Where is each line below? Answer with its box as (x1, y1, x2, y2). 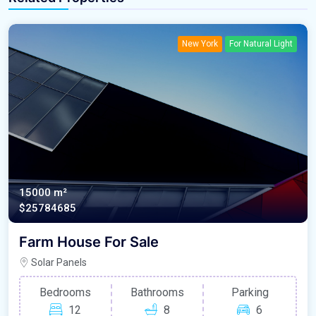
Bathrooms (130, 285, 185, 299)
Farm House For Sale (19, 233, 159, 251)
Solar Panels (29, 257, 87, 269)
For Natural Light (229, 38, 293, 49)
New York (182, 38, 218, 49)
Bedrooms (39, 285, 92, 299)
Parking (231, 285, 269, 299)
